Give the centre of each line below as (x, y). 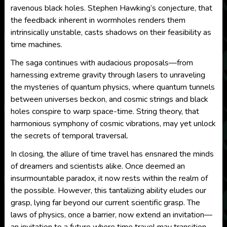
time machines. (36, 45)
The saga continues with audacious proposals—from (102, 63)
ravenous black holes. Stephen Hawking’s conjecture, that (111, 8)
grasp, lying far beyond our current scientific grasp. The (105, 203)
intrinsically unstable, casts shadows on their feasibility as (111, 32)
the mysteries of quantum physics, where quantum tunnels (112, 87)
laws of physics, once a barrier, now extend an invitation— (111, 215)
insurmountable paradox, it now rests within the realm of (109, 178)
